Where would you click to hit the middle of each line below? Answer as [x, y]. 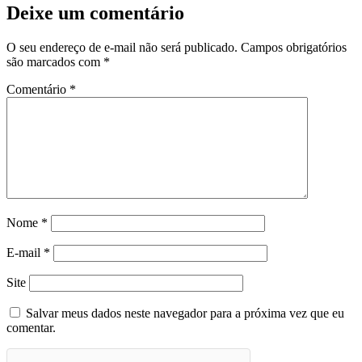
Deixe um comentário [95, 13]
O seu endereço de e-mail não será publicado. [122, 47]
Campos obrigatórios [294, 47]
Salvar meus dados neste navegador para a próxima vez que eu [185, 313]
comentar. [31, 327]
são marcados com [55, 61]
